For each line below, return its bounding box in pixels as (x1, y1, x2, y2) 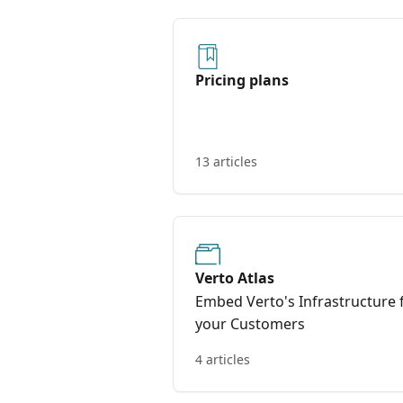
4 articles (195, 351, 250, 368)
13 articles (195, 153, 257, 170)
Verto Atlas (195, 268, 274, 288)
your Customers (195, 314, 305, 334)
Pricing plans (195, 70, 289, 90)
